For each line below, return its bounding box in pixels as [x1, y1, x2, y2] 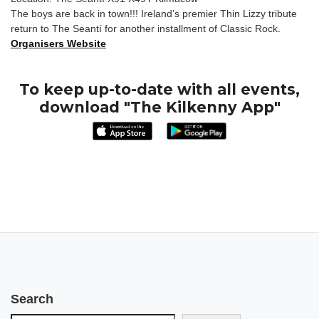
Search [11, 292, 53, 307]
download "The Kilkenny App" [38, 98, 281, 116]
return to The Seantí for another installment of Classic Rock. [11, 23, 281, 34]
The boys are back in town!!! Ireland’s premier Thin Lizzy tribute [11, 8, 297, 19]
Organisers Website [11, 38, 106, 49]
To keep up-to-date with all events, [19, 80, 300, 98]
